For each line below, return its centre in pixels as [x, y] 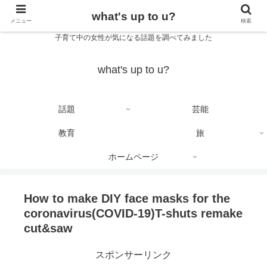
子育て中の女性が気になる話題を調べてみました [133, 38]
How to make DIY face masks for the [127, 199]
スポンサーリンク [133, 255]
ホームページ [133, 157]
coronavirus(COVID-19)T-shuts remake [133, 214]
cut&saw [48, 229]
